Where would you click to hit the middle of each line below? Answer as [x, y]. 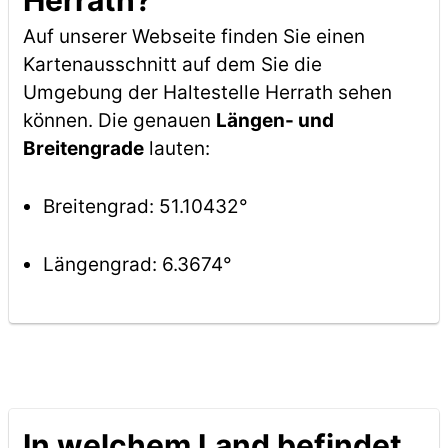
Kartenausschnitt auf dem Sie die [172, 64]
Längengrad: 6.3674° [137, 264]
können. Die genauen [119, 120]
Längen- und [274, 120]
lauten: [176, 148]
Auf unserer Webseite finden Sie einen [193, 36]
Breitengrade [83, 148]
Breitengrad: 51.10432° [145, 206]
